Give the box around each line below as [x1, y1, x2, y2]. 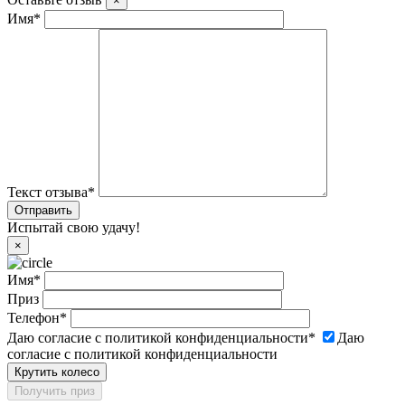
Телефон [7, 309, 60, 325]
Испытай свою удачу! [7, 219, 140, 235]
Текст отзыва [7, 184, 88, 200]
